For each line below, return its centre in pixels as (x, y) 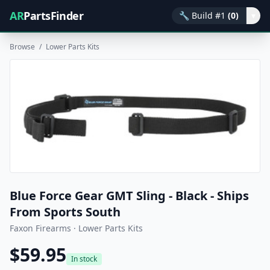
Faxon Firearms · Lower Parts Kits (76, 228)
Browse (22, 47)
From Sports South (65, 212)
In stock (84, 259)
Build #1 (209, 15)
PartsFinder (54, 16)
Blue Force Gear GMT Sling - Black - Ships (129, 196)
